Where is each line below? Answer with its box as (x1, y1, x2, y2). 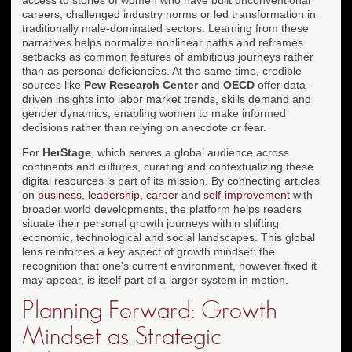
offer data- (255, 78, 310, 91)
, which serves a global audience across (91, 145, 289, 159)
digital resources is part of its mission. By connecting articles (22, 174, 320, 187)
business (38, 188, 82, 201)
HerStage (42, 145, 91, 159)
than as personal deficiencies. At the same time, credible (22, 64, 302, 77)
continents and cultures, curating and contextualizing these (22, 159, 313, 173)
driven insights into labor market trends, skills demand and (22, 92, 311, 105)
